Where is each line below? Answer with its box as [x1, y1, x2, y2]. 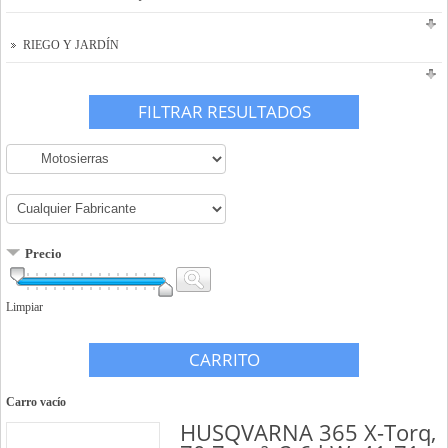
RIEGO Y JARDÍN [23, 37, 119, 52]
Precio [25, 245, 62, 261]
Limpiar [6, 299, 43, 314]
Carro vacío [6, 394, 66, 409]
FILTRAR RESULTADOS [137, 99, 311, 123]
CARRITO [188, 347, 260, 371]
